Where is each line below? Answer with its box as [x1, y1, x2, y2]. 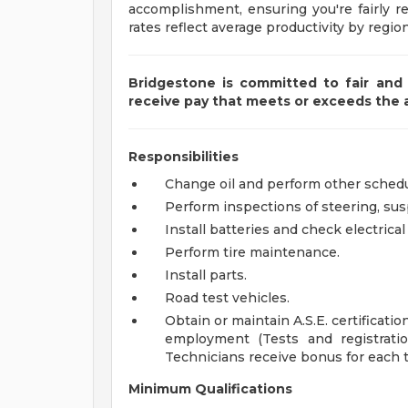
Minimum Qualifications [128, 381, 292, 397]
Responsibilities [128, 148, 239, 165]
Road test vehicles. [165, 290, 290, 306]
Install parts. [165, 267, 247, 283]
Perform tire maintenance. [165, 244, 340, 260]
